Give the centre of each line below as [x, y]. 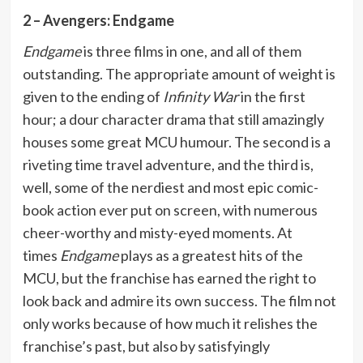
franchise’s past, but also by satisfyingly [146, 346]
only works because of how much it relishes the [170, 323]
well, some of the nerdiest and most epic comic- [170, 187]
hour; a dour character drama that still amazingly [173, 119]
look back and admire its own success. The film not [179, 300]
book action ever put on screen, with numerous [170, 209]
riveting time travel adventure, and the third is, [168, 164]
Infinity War [200, 96]
